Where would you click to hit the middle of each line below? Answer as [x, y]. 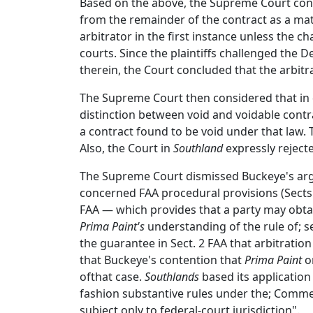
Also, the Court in [126, 148]
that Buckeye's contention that [162, 260]
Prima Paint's [112, 226]
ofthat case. [112, 277]
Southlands [172, 277]
